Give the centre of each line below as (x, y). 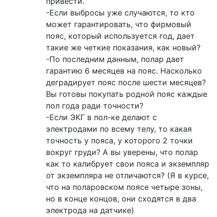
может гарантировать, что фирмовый (119, 24)
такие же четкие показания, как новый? (123, 48)
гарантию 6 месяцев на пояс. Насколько (124, 71)
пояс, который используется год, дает (120, 36)
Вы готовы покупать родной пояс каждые (127, 94)
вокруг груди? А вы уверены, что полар (122, 152)
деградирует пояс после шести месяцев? (126, 83)
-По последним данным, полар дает (115, 59)
